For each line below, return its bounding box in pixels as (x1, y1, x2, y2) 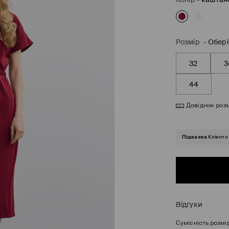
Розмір (176, 37, 200, 47)
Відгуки (176, 200, 202, 210)
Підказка (182, 133, 207, 141)
